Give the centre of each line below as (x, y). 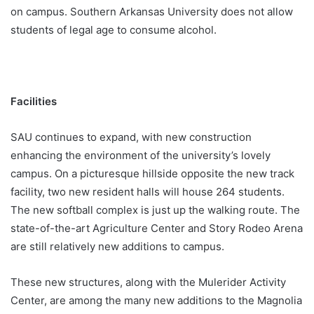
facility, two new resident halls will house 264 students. (148, 192)
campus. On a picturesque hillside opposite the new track (152, 174)
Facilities (35, 102)
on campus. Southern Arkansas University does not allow (152, 12)
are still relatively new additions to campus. (119, 247)
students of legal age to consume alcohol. (115, 30)
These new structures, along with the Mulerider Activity (148, 282)
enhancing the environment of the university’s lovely (141, 156)
